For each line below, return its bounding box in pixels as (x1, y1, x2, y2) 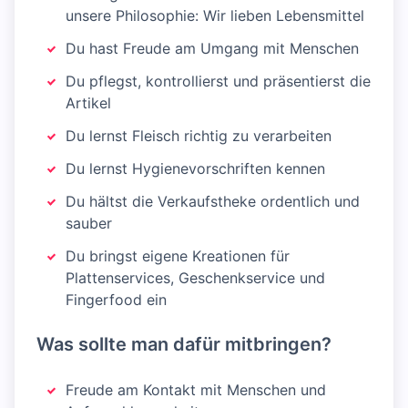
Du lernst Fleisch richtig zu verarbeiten (66, 127, 331, 145)
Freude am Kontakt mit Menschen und (66, 381, 326, 399)
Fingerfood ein (66, 291, 167, 309)
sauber (66, 214, 112, 232)
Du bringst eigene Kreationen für (66, 247, 290, 265)
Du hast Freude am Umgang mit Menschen (66, 39, 359, 57)
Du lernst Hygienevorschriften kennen (66, 159, 325, 178)
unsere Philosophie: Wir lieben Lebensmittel (66, 6, 364, 25)
